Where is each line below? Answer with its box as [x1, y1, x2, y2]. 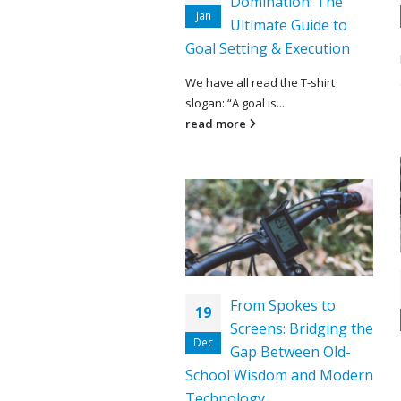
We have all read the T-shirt [185, 73, 335, 90]
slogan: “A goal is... [185, 94, 285, 111]
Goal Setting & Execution [185, 38, 350, 58]
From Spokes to [230, 294, 336, 315]
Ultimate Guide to [230, 14, 347, 35]
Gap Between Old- [230, 341, 351, 362]
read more [185, 115, 249, 132]
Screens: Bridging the [230, 318, 373, 338]
